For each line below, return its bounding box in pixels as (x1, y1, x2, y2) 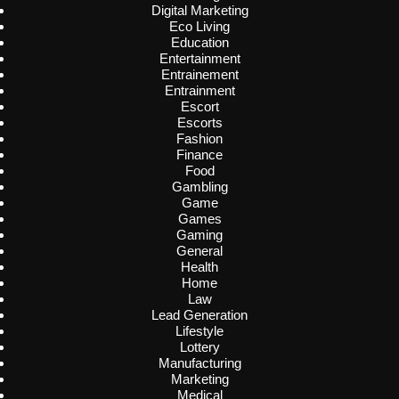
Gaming (176, 227, 223, 243)
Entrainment (164, 83, 235, 99)
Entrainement (160, 67, 239, 83)
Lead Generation (151, 307, 248, 323)
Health (181, 259, 218, 275)
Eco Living (169, 19, 230, 35)
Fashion (176, 131, 223, 147)
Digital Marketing (151, 3, 248, 19)
